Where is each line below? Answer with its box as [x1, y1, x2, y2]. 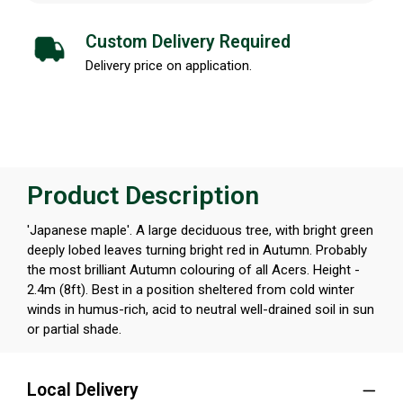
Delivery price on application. [85, 57, 252, 74]
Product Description [27, 180, 259, 210]
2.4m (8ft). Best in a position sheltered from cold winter [27, 282, 354, 299]
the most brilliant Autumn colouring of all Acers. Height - [27, 262, 360, 279]
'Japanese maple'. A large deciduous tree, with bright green [27, 222, 373, 239]
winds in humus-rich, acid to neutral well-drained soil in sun [27, 301, 374, 318]
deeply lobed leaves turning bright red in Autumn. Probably [27, 242, 367, 259]
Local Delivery [27, 380, 139, 401]
